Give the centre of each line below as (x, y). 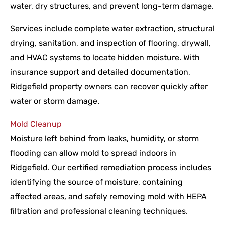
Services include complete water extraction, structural (113, 29)
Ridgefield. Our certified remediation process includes (111, 168)
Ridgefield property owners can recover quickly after (109, 87)
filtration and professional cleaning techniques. (99, 211)
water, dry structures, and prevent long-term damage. (112, 6)
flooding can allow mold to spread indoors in (93, 153)
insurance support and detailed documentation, (100, 72)
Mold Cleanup (36, 124)
